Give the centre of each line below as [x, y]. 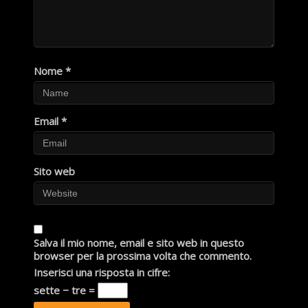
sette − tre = [65, 290]
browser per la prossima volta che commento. [142, 255]
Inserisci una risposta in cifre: [101, 272]
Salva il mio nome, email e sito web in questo [139, 242]
